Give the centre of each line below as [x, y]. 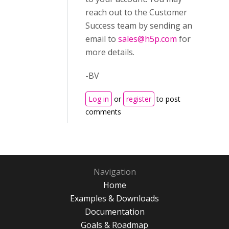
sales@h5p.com [147, 39]
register [139, 99]
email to [102, 39]
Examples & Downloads [114, 198]
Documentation [114, 212]
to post [167, 99]
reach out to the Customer [136, 12]
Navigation [114, 172]
